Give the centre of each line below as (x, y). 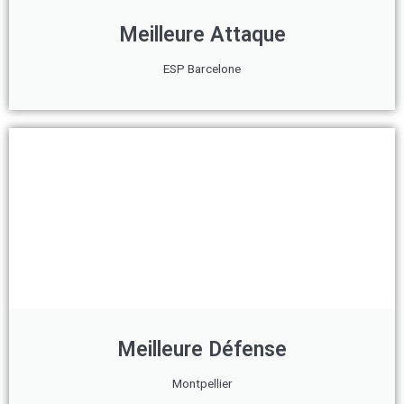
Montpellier (202, 383)
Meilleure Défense (202, 349)
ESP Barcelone (202, 69)
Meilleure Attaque (202, 35)
